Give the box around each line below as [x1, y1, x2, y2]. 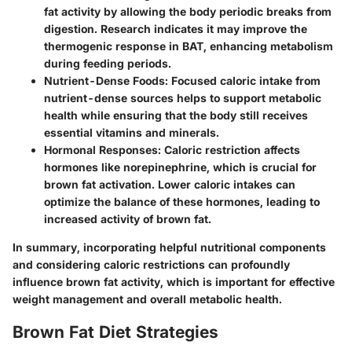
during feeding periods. [44, 57, 171, 71]
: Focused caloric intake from [165, 74, 321, 88]
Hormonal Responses [44, 143, 158, 157]
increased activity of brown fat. [44, 212, 211, 226]
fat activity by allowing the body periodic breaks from [44, 5, 332, 19]
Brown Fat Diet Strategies [13, 322, 218, 343]
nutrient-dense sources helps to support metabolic [44, 91, 321, 105]
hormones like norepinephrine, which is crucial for [44, 160, 317, 174]
